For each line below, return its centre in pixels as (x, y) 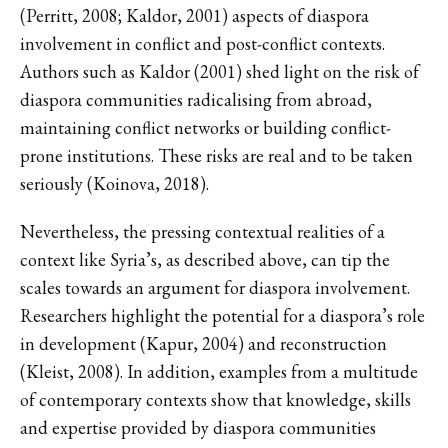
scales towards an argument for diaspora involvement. (215, 287)
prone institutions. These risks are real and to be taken (216, 155)
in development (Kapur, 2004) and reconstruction (203, 343)
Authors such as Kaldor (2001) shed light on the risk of (219, 71)
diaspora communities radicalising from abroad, (196, 99)
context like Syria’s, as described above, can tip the (205, 259)
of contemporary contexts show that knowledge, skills (215, 399)
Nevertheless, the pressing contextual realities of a (202, 231)
